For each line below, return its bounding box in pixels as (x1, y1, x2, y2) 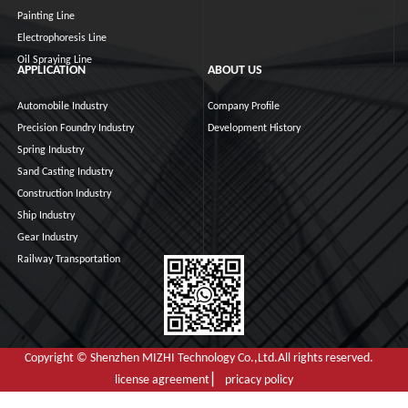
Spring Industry (17, 145, 85, 157)
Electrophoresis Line (17, 33, 107, 45)
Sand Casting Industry (17, 167, 114, 178)
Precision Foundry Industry (17, 123, 135, 135)
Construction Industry (17, 189, 112, 200)
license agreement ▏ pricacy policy (115, 372, 293, 387)
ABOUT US (208, 64, 263, 78)
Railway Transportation (17, 254, 121, 266)
